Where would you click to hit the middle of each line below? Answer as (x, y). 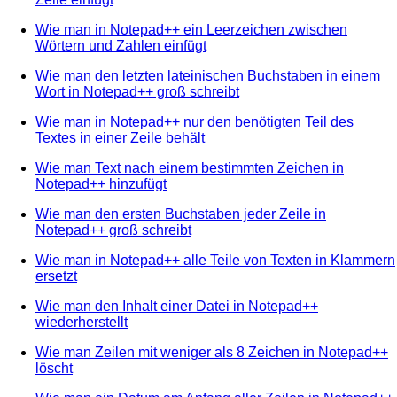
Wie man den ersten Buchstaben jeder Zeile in (181, 214)
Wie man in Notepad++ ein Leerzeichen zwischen (191, 29)
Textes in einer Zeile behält (120, 137)
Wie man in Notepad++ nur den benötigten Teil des (195, 121)
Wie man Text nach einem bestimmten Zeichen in (190, 167)
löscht (54, 368)
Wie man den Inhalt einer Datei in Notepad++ (177, 306)
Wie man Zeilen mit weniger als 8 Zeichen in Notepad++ (212, 352)
